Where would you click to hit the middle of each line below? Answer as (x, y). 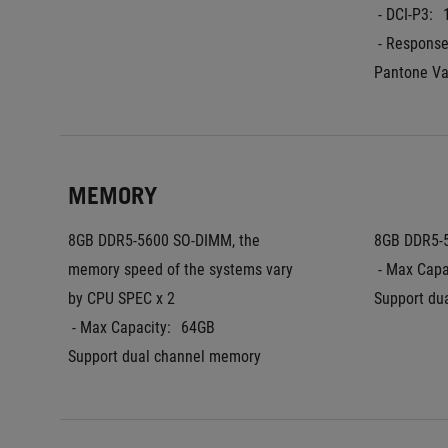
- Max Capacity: (121, 327)
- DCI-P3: (405, 14)
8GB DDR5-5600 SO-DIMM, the (164, 240)
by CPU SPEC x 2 (121, 298)
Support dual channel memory (164, 356)
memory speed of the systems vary (180, 269)
